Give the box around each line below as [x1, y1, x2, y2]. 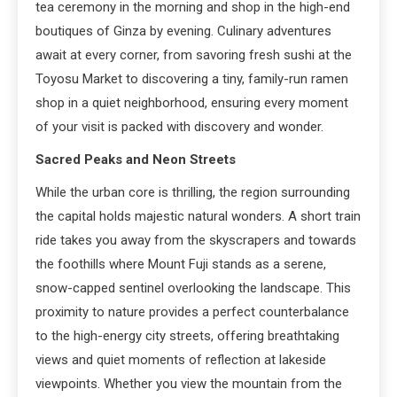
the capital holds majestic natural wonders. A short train [35, 207, 361, 224]
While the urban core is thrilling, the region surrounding [35, 183, 350, 200]
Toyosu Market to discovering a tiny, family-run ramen [35, 70, 348, 87]
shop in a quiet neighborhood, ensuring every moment [35, 94, 348, 111]
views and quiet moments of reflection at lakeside [35, 351, 326, 368]
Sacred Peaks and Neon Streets [35, 151, 236, 167]
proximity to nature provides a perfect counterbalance [35, 303, 349, 320]
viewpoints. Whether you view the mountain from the [35, 375, 342, 392]
